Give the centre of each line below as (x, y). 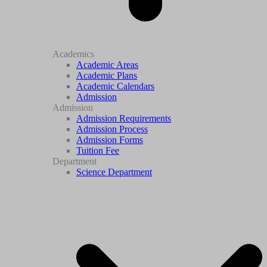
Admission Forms (110, 139)
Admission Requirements (124, 118)
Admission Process (112, 129)
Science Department (114, 172)
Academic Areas (107, 64)
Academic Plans (107, 75)
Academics (73, 54)
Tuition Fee (98, 150)
